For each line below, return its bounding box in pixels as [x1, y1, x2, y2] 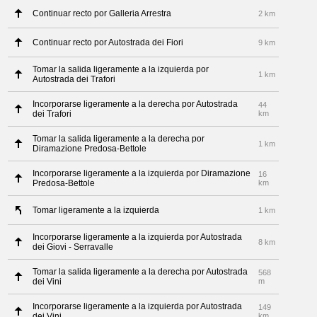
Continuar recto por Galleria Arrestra [33, 8, 172, 18]
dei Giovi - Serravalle [33, 242, 114, 252]
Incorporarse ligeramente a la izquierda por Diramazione [33, 168, 251, 178]
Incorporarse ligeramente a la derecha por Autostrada [33, 99, 238, 109]
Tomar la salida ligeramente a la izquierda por [33, 64, 209, 74]
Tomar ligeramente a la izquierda [33, 205, 160, 215]
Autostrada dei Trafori [33, 74, 116, 84]
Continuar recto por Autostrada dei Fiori [33, 38, 184, 47]
